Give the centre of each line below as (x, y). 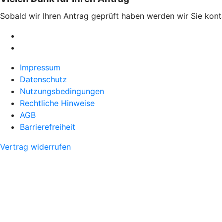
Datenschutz (43, 79)
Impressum (40, 67)
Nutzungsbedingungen (62, 91)
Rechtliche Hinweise (57, 103)
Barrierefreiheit (48, 127)
